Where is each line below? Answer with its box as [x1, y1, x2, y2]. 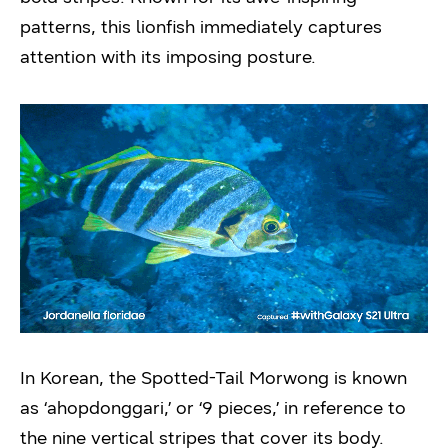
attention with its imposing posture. [20, 45, 316, 68]
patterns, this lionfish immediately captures [20, 15, 382, 38]
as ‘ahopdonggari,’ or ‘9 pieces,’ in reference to [20, 397, 406, 420]
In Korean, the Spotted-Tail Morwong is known [20, 367, 407, 390]
